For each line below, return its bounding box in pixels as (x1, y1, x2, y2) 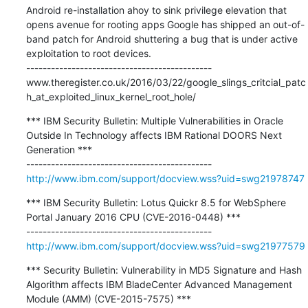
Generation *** (25, 143, 92, 155)
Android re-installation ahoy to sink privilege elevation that (25, 3, 287, 16)
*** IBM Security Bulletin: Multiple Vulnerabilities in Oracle (25, 114, 283, 126)
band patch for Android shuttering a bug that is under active (25, 32, 298, 45)
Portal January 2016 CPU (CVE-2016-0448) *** (25, 210, 241, 223)
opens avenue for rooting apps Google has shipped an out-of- (25, 18, 305, 30)
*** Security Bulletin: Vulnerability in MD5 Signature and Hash (25, 263, 302, 276)
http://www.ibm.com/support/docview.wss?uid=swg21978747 (25, 172, 305, 184)
